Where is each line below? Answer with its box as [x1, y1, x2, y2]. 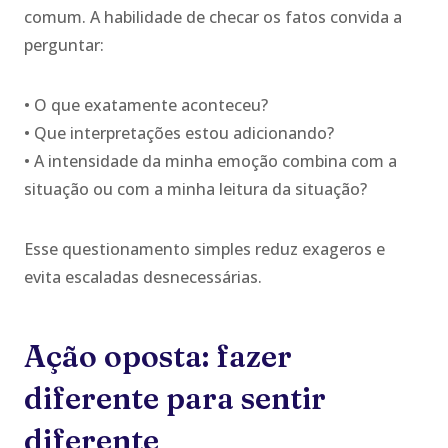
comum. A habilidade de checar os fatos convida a [24, 5, 402, 28]
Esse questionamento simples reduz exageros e [24, 237, 385, 260]
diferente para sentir [24, 379, 326, 417]
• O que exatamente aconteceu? [24, 93, 268, 116]
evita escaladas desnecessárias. [24, 265, 262, 288]
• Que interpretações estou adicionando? [24, 121, 334, 144]
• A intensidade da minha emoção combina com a [24, 149, 397, 172]
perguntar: [24, 33, 104, 56]
